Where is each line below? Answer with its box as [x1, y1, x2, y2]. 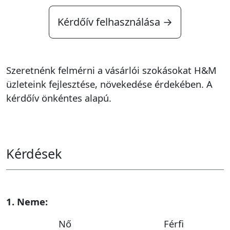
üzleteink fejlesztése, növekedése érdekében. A [6, 78, 213, 90]
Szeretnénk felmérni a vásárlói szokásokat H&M [6, 64, 217, 76]
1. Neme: [6, 195, 48, 208]
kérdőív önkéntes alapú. [6, 91, 111, 104]
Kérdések [6, 145, 62, 162]
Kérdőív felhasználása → [57, 15, 172, 29]
